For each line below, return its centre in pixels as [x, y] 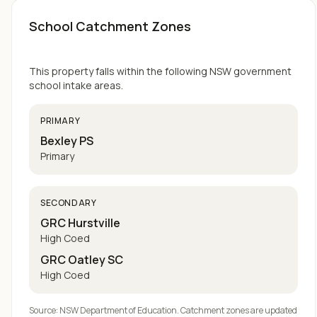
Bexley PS [67, 141]
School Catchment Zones [110, 26]
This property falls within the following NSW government [160, 71]
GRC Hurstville [80, 223]
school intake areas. [76, 85]
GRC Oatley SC [82, 260]
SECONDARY [69, 203]
